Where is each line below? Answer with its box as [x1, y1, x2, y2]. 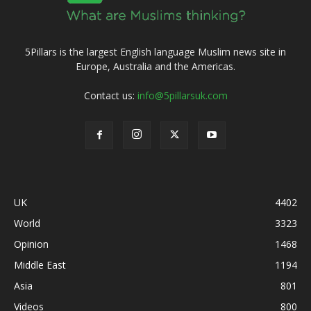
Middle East [14, 258, 66, 272]
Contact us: [83, 89, 137, 103]
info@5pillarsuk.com [137, 89, 228, 103]
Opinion [14, 237, 49, 251]
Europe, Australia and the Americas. [76, 60, 235, 74]
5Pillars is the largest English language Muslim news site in [25, 45, 286, 59]
